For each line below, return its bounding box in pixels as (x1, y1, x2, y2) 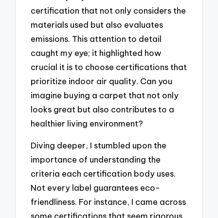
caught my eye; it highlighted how (31, 48, 162, 58)
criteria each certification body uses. (31, 168, 176, 179)
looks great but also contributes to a (31, 104, 175, 115)
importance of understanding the (31, 154, 161, 165)
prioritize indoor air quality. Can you (31, 76, 173, 87)
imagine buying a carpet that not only (31, 90, 179, 101)
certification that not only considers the (31, 5, 186, 16)
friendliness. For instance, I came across (31, 197, 186, 207)
